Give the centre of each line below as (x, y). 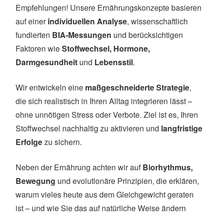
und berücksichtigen (147, 35)
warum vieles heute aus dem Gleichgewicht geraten (105, 194)
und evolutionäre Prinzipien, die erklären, (127, 181)
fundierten (34, 35)
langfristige (182, 128)
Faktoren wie (39, 48)
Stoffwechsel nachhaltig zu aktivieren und (88, 128)
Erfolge (29, 142)
